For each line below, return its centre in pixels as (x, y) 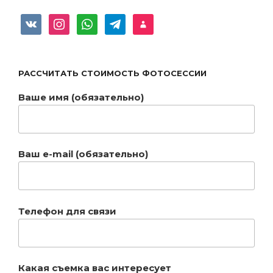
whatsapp (95, 20)
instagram (68, 20)
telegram (122, 20)
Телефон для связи (67, 211)
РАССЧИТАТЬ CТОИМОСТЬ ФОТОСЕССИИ (112, 73)
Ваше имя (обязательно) (81, 97)
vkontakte (40, 20)
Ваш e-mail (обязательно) (83, 154)
